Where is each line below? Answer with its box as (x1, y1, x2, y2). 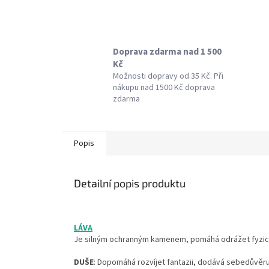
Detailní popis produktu (74, 177, 186, 190)
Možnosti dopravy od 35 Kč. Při (113, 70, 223, 82)
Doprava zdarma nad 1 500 (113, 44, 222, 58)
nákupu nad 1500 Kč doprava (113, 81, 215, 94)
